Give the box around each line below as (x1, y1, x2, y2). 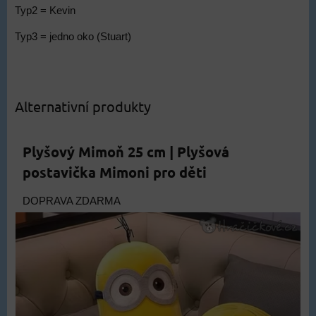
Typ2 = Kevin (15, 5, 75, 17)
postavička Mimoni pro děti (23, 163, 207, 182)
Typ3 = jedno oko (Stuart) (15, 31, 131, 43)
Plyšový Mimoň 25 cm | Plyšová (23, 142, 229, 162)
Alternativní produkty (15, 97, 151, 116)
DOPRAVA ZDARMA (23, 195, 121, 207)
